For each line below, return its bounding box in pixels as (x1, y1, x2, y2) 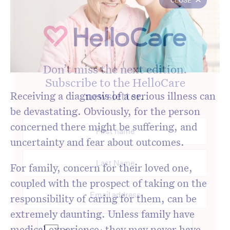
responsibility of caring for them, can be (10, 191, 197, 205)
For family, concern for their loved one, (10, 161, 193, 175)
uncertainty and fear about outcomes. (10, 135, 184, 149)
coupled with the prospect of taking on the (10, 176, 207, 190)
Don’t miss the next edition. (43, 61, 187, 76)
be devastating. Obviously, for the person (10, 104, 200, 118)
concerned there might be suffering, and (10, 120, 197, 133)
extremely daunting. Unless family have (10, 207, 195, 221)
